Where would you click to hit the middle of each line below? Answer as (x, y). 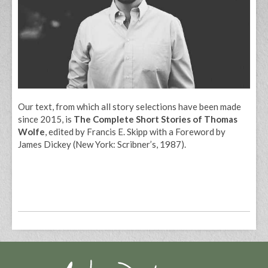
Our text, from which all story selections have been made (130, 106)
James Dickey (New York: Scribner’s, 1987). (102, 144)
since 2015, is (46, 119)
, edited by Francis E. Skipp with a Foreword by (135, 131)
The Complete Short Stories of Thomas (156, 119)
